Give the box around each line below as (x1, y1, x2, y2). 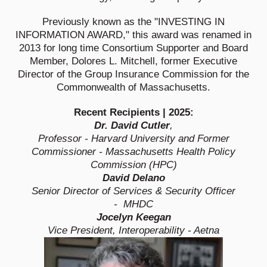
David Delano (102, 172, 165, 184)
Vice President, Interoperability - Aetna (48, 224, 219, 236)
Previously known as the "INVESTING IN (42, 15, 225, 27)
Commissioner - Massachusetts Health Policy (32, 145, 235, 157)
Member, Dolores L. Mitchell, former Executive (30, 55, 237, 67)
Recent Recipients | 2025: (73, 106, 194, 118)
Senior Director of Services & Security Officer (32, 185, 235, 197)
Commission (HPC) (90, 159, 177, 170)
